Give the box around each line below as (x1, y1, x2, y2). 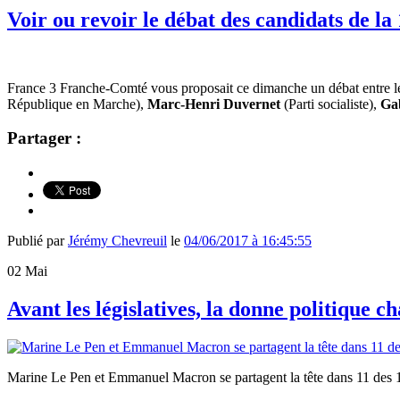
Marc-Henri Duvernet (147, 96, 280, 112)
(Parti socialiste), (280, 96, 380, 112)
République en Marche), (7, 96, 147, 112)
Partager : (7, 129, 81, 148)
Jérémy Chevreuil (68, 233, 167, 249)
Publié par (7, 233, 68, 249)
